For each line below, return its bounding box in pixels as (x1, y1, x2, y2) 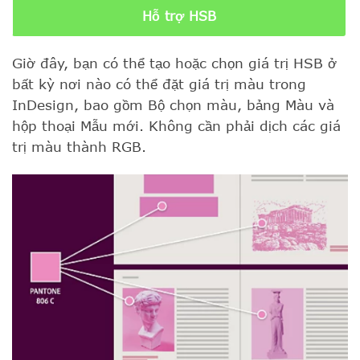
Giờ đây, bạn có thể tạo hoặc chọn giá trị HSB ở (12, 55, 337, 72)
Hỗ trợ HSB (142, 9, 216, 24)
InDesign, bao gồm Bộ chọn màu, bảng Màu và (12, 96, 334, 113)
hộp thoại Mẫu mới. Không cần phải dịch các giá (12, 117, 341, 134)
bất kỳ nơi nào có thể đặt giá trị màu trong (12, 76, 306, 92)
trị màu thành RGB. (12, 138, 146, 155)
